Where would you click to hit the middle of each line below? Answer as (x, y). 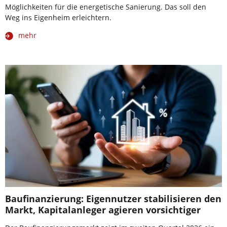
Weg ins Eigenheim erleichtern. (58, 18)
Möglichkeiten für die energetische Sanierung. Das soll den (106, 7)
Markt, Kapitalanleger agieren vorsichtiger (103, 210)
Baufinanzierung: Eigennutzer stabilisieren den (113, 198)
